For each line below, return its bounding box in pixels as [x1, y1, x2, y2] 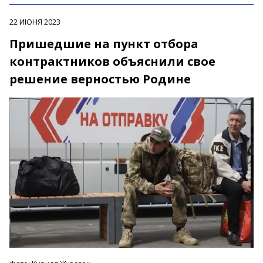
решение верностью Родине [9, 71, 191, 87]
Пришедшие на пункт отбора [9, 36, 198, 52]
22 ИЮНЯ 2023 [9, 17, 60, 28]
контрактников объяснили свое [9, 53, 215, 70]
